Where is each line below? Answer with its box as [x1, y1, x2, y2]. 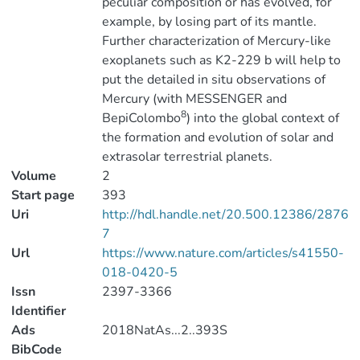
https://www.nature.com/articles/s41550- [101, 244, 344, 262]
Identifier [11, 302, 66, 320]
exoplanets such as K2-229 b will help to [101, 51, 341, 69]
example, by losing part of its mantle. [101, 13, 317, 31]
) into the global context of [186, 109, 339, 127]
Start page [11, 186, 75, 204]
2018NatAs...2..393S [101, 321, 227, 339]
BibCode [11, 341, 62, 358]
